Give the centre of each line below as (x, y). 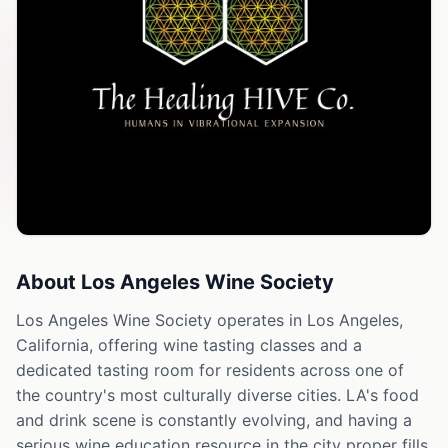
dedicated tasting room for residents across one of (210, 370)
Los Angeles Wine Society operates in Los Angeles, (209, 320)
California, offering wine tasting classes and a (189, 345)
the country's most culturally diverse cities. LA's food (217, 395)
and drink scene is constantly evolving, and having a (214, 420)
